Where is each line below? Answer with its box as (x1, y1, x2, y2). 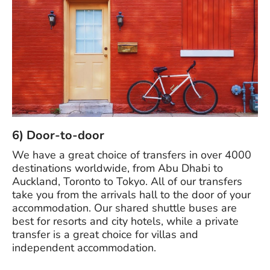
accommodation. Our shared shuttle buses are (12, 200, 237, 215)
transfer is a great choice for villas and (12, 227, 198, 242)
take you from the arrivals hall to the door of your (12, 187, 251, 202)
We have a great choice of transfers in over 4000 (12, 147, 251, 162)
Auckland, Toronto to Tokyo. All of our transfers (12, 174, 242, 189)
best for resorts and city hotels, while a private (12, 213, 239, 228)
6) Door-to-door (12, 127, 104, 143)
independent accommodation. (12, 240, 156, 255)
